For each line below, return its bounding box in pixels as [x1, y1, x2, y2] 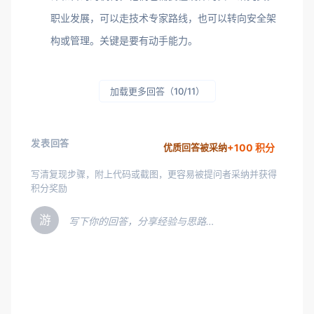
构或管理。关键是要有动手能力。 [50, 34, 198, 46]
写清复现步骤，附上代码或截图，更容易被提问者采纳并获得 [31, 168, 277, 179]
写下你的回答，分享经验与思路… [69, 215, 214, 227]
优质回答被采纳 [163, 142, 227, 153]
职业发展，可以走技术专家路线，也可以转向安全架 [50, 12, 276, 24]
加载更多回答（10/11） [109, 85, 205, 97]
